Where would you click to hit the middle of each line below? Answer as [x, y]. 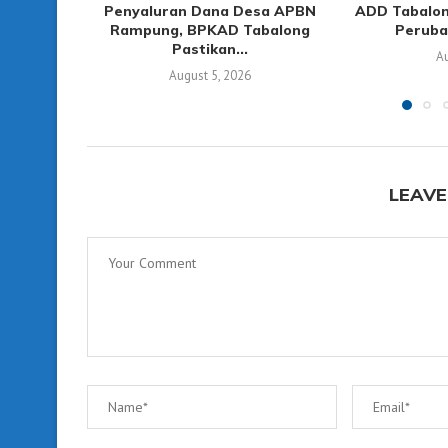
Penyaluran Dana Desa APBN [210, 11]
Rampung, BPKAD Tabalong [210, 30]
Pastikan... [210, 49]
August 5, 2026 [210, 76]
